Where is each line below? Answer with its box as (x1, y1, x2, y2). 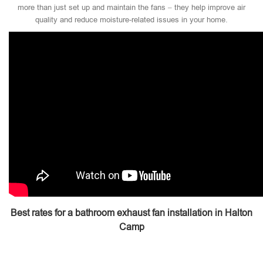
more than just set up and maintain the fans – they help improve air (18, 3, 245, 12)
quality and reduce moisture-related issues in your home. (35, 15, 228, 24)
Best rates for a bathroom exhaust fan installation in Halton (11, 208, 252, 218)
